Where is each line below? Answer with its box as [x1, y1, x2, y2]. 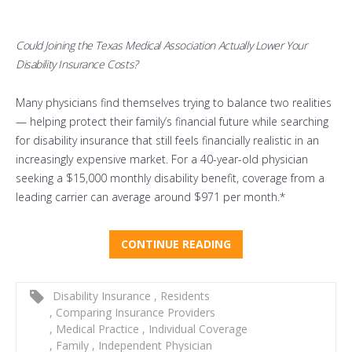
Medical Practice [53, 321, 142, 337]
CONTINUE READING [121, 236, 231, 252]
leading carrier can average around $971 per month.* [16, 189, 285, 205]
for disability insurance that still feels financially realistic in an [16, 133, 319, 148]
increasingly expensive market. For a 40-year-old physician [16, 152, 308, 167]
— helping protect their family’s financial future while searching [16, 114, 328, 130]
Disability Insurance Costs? [16, 57, 138, 72]
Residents [157, 288, 210, 304]
